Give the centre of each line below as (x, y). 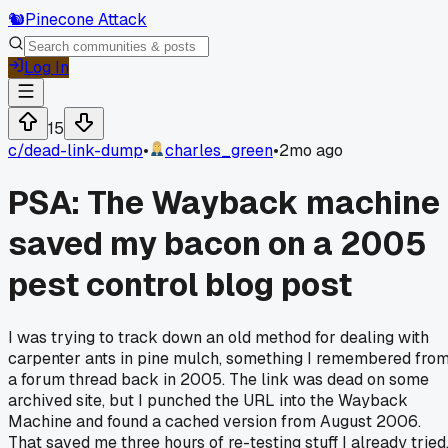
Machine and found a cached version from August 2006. (214, 421)
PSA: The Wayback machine (224, 203)
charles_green (219, 150)
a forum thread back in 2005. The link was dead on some (218, 379)
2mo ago (311, 150)
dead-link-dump (83, 150)
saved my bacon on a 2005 (217, 244)
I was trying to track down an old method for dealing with (218, 337)
